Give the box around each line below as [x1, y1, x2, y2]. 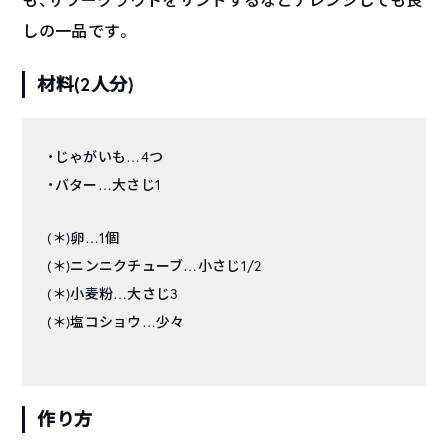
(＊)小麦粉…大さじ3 [47, 284, 179, 304]
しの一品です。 [22, 20, 133, 42]
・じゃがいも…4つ [47, 147, 164, 167]
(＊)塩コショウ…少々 [47, 312, 185, 332]
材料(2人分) [37, 72, 134, 97]
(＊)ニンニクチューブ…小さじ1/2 [47, 256, 262, 276]
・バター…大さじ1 [47, 175, 162, 195]
